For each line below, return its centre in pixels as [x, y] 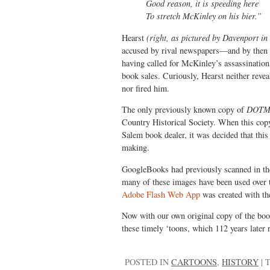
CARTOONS [194, 262]
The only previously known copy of [183, 110]
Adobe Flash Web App [161, 194]
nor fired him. [146, 88]
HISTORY [240, 262]
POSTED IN [148, 262]
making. [136, 148]
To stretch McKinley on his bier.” [204, 16]
